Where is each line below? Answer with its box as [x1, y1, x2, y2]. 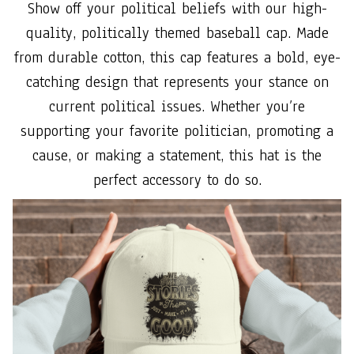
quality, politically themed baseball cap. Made [25, 22, 329, 43]
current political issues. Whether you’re [49, 96, 305, 117]
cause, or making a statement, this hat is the [32, 145, 322, 166]
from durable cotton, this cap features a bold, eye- [13, 47, 341, 68]
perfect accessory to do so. [92, 169, 262, 190]
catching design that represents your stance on [25, 71, 329, 92]
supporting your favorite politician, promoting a [21, 120, 333, 141]
